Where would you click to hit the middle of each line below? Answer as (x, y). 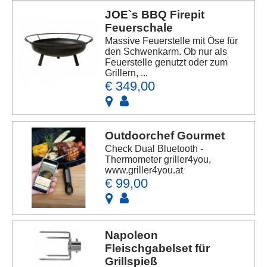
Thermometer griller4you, (158, 159)
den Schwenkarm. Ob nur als (166, 51)
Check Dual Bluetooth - (154, 148)
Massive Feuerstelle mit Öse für (172, 41)
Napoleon (132, 235)
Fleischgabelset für (158, 248)
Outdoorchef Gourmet (165, 135)
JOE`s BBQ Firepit (155, 14)
